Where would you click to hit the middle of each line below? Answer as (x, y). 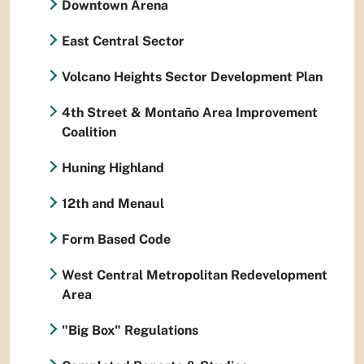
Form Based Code (116, 239)
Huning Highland (113, 168)
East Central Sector (123, 41)
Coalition (89, 132)
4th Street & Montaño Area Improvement (189, 113)
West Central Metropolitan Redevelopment (194, 275)
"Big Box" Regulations (130, 330)
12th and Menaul (113, 204)
